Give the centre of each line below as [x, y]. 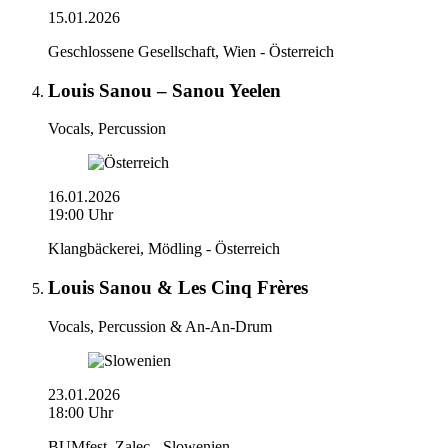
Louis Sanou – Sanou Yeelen [164, 90]
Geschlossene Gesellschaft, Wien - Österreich [191, 52]
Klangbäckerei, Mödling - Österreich [164, 249]
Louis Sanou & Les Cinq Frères [178, 288]
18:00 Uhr [80, 412]
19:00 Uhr [80, 215]
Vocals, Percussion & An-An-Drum [160, 326]
